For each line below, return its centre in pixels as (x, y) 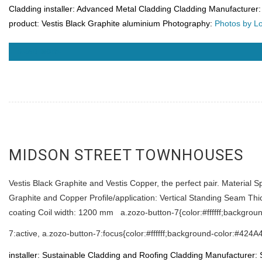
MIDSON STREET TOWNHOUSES (126, 155)
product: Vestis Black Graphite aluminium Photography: (112, 24)
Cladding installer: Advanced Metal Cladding (90, 9)
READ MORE (40, 52)
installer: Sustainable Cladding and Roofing (88, 255)
